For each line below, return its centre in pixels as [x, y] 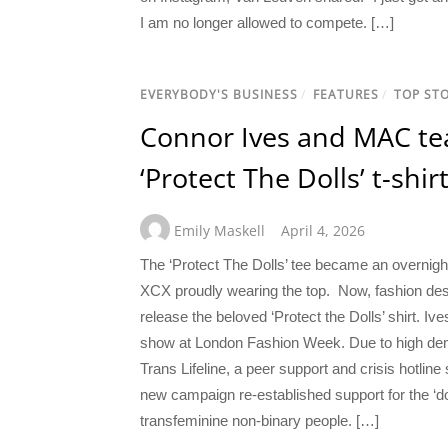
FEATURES [346, 95]
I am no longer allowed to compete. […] [267, 22]
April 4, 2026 [323, 231]
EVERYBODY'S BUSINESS [219, 95]
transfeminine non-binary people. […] [259, 421]
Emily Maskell [219, 231]
